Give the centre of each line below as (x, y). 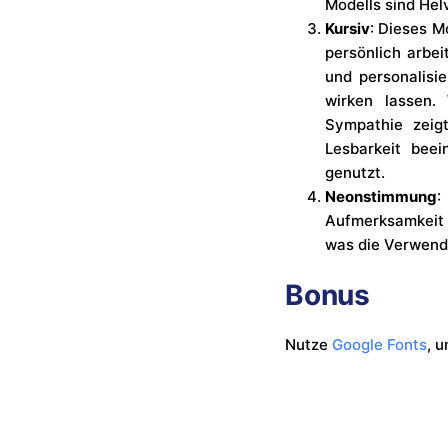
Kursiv (348, 28)
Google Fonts (380, 344)
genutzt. (355, 172)
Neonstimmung (381, 196)
